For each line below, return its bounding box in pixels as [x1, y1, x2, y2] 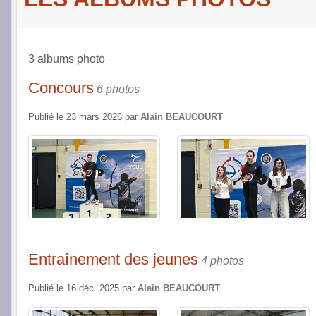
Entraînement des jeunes [28, 250, 198, 269]
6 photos [97, 83, 140, 95]
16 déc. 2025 [66, 284, 119, 294]
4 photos [201, 255, 244, 267]
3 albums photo [28, 53, 105, 65]
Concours [28, 79, 94, 97]
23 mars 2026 [66, 112, 122, 122]
